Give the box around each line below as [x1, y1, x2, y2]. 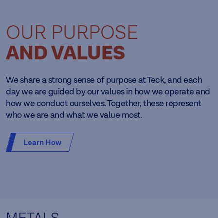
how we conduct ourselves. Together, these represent [6, 98, 201, 109]
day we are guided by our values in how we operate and [6, 86, 210, 97]
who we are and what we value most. [6, 109, 142, 120]
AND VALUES [6, 41, 125, 66]
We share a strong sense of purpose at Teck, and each [6, 74, 202, 85]
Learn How [23, 137, 61, 147]
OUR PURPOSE [6, 22, 138, 44]
